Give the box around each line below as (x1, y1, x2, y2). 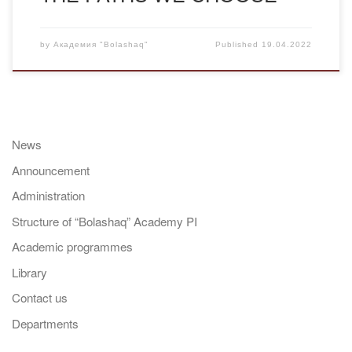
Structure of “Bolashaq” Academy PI (12, 212, 197, 229)
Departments (12, 314, 79, 332)
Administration (12, 187, 85, 204)
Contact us (12, 289, 68, 306)
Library (12, 263, 47, 280)
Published (215, 40, 262, 49)
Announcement (12, 161, 90, 178)
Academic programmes (12, 238, 133, 255)
